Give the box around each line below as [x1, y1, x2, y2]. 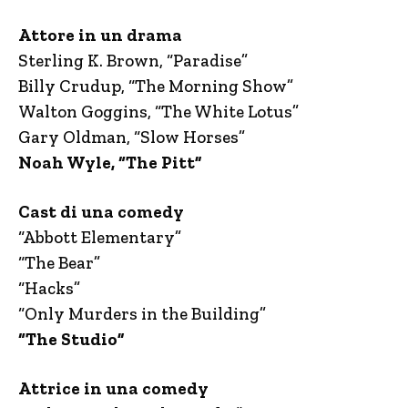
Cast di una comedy [18, 200, 184, 222]
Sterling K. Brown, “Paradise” [18, 49, 248, 71]
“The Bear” [18, 251, 100, 273]
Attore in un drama [18, 24, 182, 46]
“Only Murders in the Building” [18, 302, 266, 324]
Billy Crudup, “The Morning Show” [18, 75, 293, 97]
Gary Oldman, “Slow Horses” [18, 126, 245, 148]
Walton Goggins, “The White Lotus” [18, 100, 299, 122]
